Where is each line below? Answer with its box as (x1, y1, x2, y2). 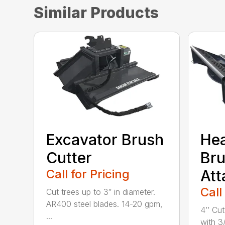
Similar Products (34, 3, 159, 22)
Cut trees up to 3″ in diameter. (46, 187, 156, 197)
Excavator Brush (46, 131, 164, 149)
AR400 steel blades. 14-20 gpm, (46, 199, 163, 209)
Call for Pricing (46, 167, 130, 182)
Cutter (46, 149, 92, 167)
